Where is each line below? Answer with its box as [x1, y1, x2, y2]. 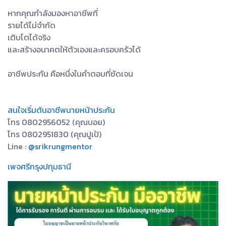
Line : [8, 140, 28, 152]
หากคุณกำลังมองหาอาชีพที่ [8, 7, 98, 19]
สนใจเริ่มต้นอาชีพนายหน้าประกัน [8, 103, 115, 116]
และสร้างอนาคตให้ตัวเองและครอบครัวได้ [8, 43, 141, 55]
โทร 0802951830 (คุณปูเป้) [8, 128, 101, 140]
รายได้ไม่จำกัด [8, 19, 55, 31]
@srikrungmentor [28, 140, 92, 152]
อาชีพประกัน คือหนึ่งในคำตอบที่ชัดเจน [8, 67, 133, 80]
